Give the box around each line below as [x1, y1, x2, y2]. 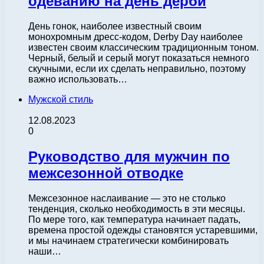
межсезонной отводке [28, 165, 183, 181]
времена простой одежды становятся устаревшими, [28, 225, 258, 236]
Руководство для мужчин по [28, 148, 230, 165]
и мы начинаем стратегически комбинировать [28, 236, 229, 246]
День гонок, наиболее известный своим [28, 21, 202, 32]
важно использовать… [28, 74, 127, 85]
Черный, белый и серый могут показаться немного [28, 53, 249, 64]
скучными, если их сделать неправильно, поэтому [28, 64, 246, 74]
